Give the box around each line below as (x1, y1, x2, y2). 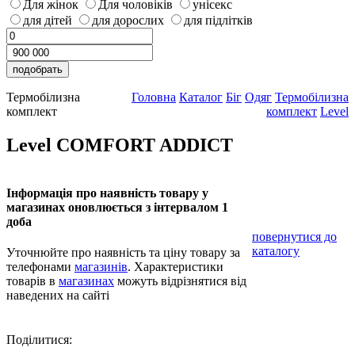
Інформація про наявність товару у (6, 185, 208, 200)
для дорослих (92, 13, 164, 27)
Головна (132, 90, 176, 104)
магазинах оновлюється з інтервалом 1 (6, 200, 228, 214)
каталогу (252, 243, 300, 258)
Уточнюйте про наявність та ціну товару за (6, 246, 240, 260)
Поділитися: (6, 332, 72, 346)
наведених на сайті (6, 288, 109, 303)
